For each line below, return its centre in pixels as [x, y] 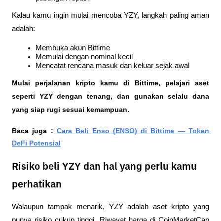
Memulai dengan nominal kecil [84, 56]
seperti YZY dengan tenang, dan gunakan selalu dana [110, 96]
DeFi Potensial [36, 143]
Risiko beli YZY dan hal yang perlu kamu [104, 167]
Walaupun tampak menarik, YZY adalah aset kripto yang [110, 206]
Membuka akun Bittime [73, 48]
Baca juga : [34, 131]
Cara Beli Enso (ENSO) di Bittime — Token [133, 131]
